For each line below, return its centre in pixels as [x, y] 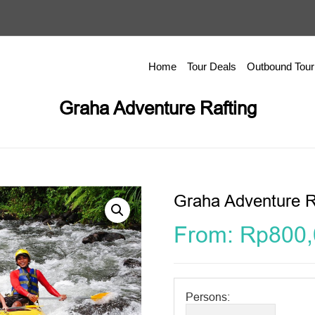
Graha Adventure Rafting [157, 108]
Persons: [207, 297]
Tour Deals [211, 66]
